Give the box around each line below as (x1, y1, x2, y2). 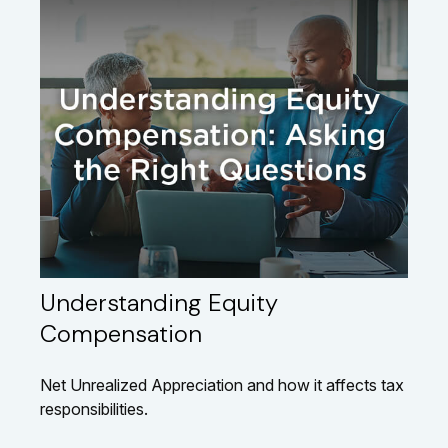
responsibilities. (40, 399, 148, 420)
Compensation (40, 318, 202, 350)
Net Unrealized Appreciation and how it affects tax (40, 375, 404, 396)
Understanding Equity (40, 287, 278, 319)
